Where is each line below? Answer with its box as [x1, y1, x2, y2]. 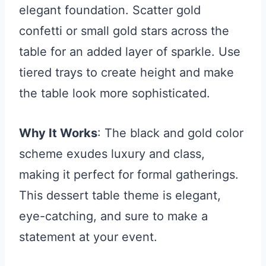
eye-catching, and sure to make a [19, 208, 208, 223]
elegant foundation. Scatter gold [19, 2, 201, 17]
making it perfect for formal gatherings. [19, 167, 239, 182]
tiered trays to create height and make [19, 65, 234, 80]
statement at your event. [19, 229, 157, 244]
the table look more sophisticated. [19, 85, 210, 100]
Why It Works [19, 125, 97, 140]
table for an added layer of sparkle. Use [19, 44, 240, 59]
